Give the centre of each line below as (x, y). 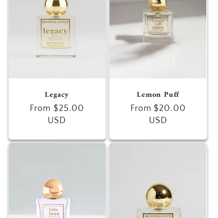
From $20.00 (158, 108)
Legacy (57, 95)
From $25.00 (57, 108)
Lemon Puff (158, 95)
